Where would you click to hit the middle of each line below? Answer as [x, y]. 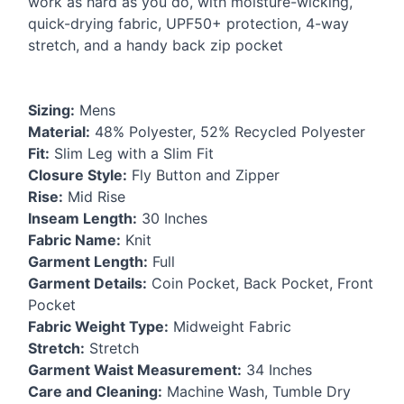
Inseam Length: [83, 219]
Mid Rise [94, 197]
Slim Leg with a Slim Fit [132, 154]
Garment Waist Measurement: [135, 370]
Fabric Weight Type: [98, 327]
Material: [59, 132]
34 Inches [277, 370]
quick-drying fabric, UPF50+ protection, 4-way [188, 24]
